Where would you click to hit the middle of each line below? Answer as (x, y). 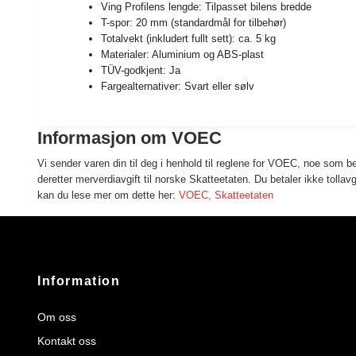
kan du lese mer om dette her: (108, 195)
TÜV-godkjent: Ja (141, 70)
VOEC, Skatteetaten (226, 195)
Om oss (57, 317)
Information (79, 281)
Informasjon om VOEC (130, 137)
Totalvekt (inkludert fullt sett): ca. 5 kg (188, 38)
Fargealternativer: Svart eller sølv (178, 86)
